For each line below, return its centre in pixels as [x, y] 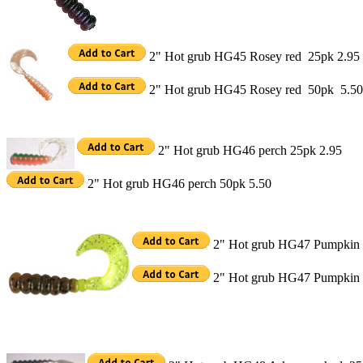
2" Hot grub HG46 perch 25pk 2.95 [248, 151]
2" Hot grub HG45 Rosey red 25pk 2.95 [253, 57]
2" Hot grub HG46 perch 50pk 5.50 [178, 184]
